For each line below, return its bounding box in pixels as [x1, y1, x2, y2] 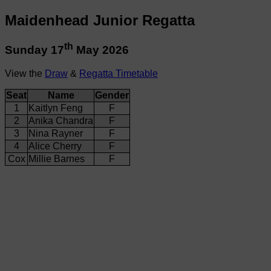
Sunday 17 [5, 44, 64, 57]
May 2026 [73, 44, 129, 57]
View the [5, 68, 45, 79]
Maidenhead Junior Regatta [5, 11, 195, 28]
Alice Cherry [28, 140, 82, 151]
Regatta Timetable [79, 68, 158, 79]
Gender [95, 90, 129, 100]
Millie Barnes [28, 153, 85, 164]
